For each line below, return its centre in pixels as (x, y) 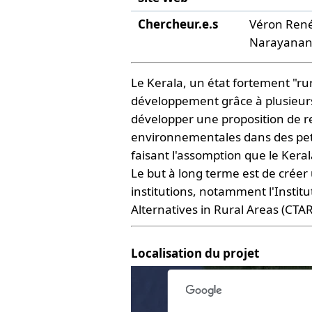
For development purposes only (158, 226)
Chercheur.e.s (178, 24)
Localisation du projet (195, 253)
